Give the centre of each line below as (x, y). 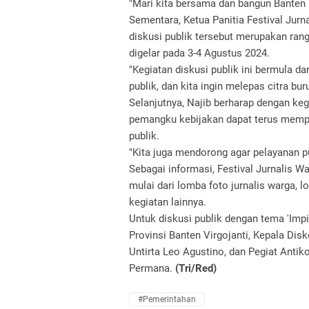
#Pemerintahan (167, 299)
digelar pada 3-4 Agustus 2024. (199, 53)
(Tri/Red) (196, 268)
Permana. (152, 268)
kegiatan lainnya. (168, 202)
